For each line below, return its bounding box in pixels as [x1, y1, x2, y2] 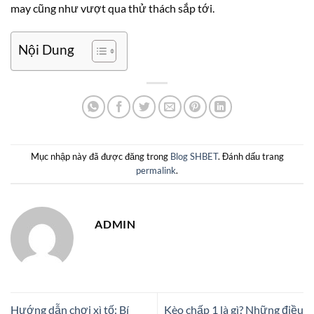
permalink [136, 165, 176, 177]
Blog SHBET [170, 151, 218, 163]
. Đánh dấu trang [217, 151, 284, 163]
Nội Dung [18, 41, 74, 58]
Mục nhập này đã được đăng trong [30, 151, 170, 163]
